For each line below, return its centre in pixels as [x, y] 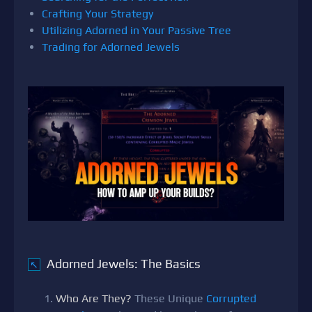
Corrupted [231, 299]
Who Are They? [95, 299]
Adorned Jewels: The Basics [124, 264]
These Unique [170, 299]
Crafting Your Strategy [97, 14]
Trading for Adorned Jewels [111, 47]
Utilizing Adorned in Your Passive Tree [136, 30]
